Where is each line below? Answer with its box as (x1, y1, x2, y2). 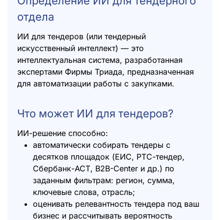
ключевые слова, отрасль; (33, 187, 135, 197)
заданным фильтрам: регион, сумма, (33, 175, 175, 185)
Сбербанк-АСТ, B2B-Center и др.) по (33, 164, 174, 173)
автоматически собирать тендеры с (33, 140, 170, 150)
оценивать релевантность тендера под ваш (33, 199, 199, 209)
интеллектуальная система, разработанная (17, 55, 183, 65)
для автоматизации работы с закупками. (17, 79, 177, 88)
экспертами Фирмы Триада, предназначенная (17, 67, 194, 77)
